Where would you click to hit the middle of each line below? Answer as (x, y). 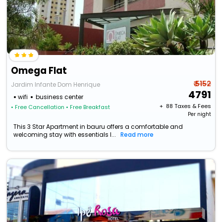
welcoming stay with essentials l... (65, 135)
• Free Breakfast (88, 107)
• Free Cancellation (38, 107)
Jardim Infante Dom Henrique (56, 85)
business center (60, 97)
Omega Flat (39, 71)
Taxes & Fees (193, 106)
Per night (199, 114)
